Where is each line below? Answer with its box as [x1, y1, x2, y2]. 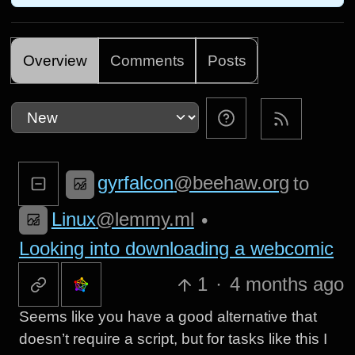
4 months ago [229, 273, 344, 296]
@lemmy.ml [95, 208, 194, 230]
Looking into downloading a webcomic [18, 238, 334, 260]
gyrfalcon [97, 172, 174, 194]
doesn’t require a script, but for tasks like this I [18, 330, 327, 348]
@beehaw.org [174, 172, 290, 194]
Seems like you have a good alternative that [18, 308, 317, 326]
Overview [22, 52, 87, 69]
